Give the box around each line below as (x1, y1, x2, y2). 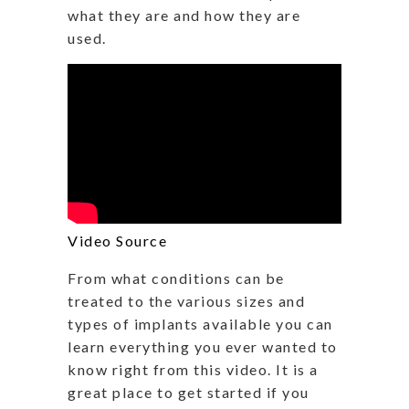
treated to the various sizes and (68, 291, 305, 309)
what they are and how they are (68, 5, 300, 24)
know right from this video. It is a (68, 360, 319, 378)
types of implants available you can (68, 314, 333, 332)
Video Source (68, 231, 167, 249)
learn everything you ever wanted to (68, 337, 338, 355)
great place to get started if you (68, 383, 309, 401)
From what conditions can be (68, 268, 285, 287)
